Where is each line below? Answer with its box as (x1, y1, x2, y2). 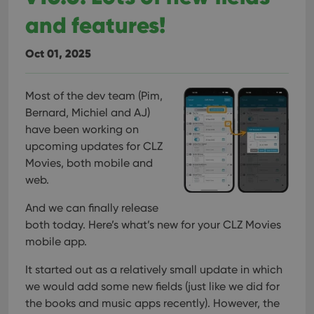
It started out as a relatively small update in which (25, 263, 282, 277)
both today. (25, 218, 86, 232)
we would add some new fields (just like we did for (25, 280, 280, 294)
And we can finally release (25, 201, 158, 215)
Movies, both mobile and (25, 156, 153, 170)
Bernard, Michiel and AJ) (25, 106, 150, 120)
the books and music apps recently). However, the (25, 296, 280, 310)
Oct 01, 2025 (25, 46, 91, 61)
